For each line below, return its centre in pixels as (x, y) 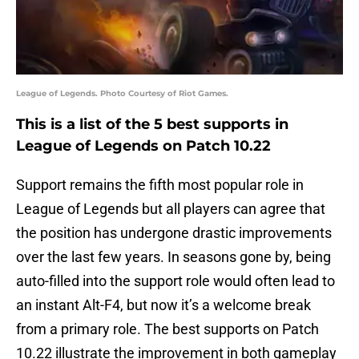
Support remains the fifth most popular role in (160, 185)
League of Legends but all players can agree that (171, 209)
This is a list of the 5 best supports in (152, 125)
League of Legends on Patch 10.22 (143, 146)
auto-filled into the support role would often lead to (175, 281)
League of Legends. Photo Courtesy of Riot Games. (122, 94)
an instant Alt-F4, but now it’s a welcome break (163, 305)
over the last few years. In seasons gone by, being (173, 257)
